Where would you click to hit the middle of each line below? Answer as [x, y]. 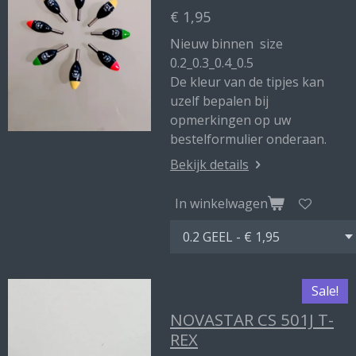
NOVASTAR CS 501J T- [252, 319]
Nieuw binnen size [226, 44]
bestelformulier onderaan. [248, 139]
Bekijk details [209, 164]
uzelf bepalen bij [219, 101]
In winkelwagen [221, 203]
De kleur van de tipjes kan [247, 82]
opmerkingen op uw [230, 120]
